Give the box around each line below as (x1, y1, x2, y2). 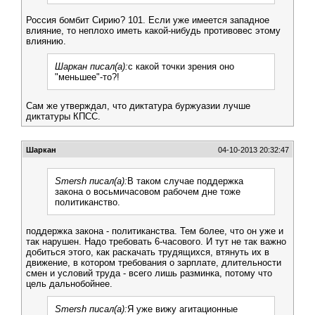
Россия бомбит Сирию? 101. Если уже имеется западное (26, 15, 269, 25)
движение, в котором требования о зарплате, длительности (26, 257, 281, 268)
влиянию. (26, 36, 66, 46)
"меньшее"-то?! (55, 72, 120, 82)
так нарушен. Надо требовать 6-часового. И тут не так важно (26, 236, 286, 247)
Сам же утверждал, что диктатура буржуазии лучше (26, 101, 250, 111)
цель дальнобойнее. (26, 278, 112, 289)
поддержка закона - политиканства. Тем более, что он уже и (26, 226, 283, 236)
